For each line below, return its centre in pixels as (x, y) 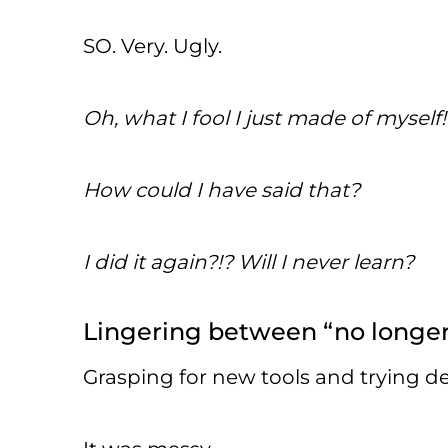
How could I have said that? (221, 189)
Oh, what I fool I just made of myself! (264, 117)
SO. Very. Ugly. (152, 45)
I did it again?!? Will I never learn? (248, 261)
